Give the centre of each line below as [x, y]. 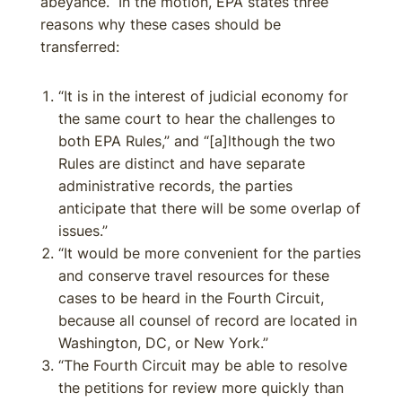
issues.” [83, 231]
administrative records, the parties [175, 186]
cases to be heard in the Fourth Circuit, [191, 298]
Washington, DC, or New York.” [163, 343]
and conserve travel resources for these [194, 275]
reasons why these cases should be [161, 24]
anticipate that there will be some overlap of [210, 208]
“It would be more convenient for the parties [210, 253]
